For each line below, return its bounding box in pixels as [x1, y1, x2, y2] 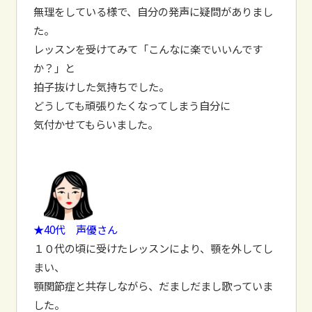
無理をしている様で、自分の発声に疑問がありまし [33, 3, 273, 19]
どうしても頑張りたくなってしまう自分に [33, 97, 231, 113]
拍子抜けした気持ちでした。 [33, 78, 169, 94]
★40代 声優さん [33, 221, 118, 237]
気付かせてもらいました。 [33, 116, 158, 132]
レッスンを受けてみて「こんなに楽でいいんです [33, 40, 263, 56]
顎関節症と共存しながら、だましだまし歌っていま [33, 277, 273, 293]
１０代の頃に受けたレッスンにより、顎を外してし [33, 240, 273, 256]
